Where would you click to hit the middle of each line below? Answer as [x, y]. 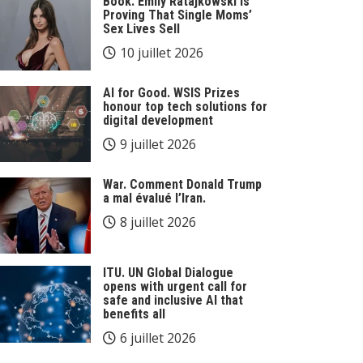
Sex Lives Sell [141, 28]
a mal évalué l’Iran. [154, 198]
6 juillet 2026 [158, 338]
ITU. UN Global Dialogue [168, 273]
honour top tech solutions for [185, 106]
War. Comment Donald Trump [182, 184]
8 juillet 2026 [158, 222]
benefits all [134, 314]
